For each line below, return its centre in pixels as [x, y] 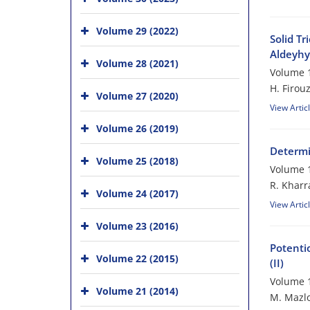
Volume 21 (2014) [137, 291]
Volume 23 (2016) [137, 226]
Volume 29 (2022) [137, 31]
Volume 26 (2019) [137, 128]
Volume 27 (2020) [137, 96]
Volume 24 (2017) [137, 193]
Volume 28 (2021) [137, 63]
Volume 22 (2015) [137, 258]
